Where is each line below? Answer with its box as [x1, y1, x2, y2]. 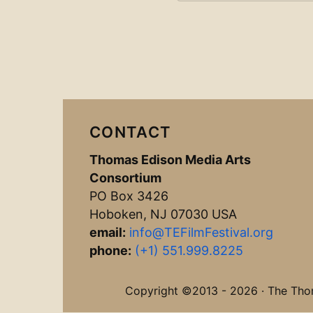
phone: [89, 243, 131, 258]
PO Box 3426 [89, 189, 168, 203]
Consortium [89, 170, 161, 185]
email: [89, 225, 126, 240]
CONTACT [89, 123, 172, 141]
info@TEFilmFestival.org [129, 225, 273, 240]
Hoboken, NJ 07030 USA [89, 207, 237, 221]
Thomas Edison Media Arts [89, 152, 251, 167]
